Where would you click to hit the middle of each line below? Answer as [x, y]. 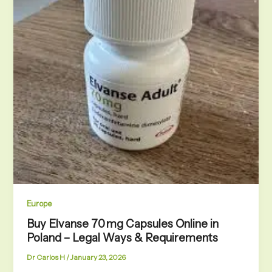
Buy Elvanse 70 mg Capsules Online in [123, 224]
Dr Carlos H [47, 258]
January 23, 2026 [98, 258]
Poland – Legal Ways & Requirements [123, 238]
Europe [39, 203]
